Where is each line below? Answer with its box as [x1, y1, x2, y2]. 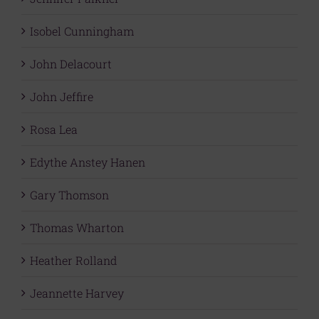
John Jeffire [30, 89, 93, 105]
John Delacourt [30, 56, 112, 72]
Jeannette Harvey [30, 286, 124, 301]
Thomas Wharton [30, 220, 124, 236]
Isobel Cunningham [30, 23, 134, 39]
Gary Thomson [30, 187, 109, 203]
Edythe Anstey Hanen [30, 155, 145, 170]
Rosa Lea [30, 122, 78, 137]
